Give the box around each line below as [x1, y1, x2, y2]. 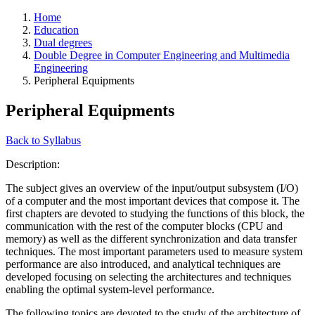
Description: [6, 157, 63, 170]
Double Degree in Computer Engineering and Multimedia [34, 49, 290, 61]
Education [34, 23, 79, 36]
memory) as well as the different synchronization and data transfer [6, 232, 297, 245]
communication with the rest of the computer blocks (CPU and [6, 219, 283, 232]
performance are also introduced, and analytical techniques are [6, 257, 281, 270]
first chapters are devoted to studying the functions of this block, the [6, 207, 304, 219]
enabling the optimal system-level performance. [6, 283, 214, 295]
